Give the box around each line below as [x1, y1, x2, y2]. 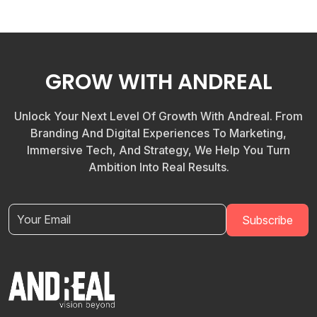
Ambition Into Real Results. [88, 160, 229, 174]
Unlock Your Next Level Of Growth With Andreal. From [14, 109, 303, 123]
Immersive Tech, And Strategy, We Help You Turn [27, 143, 290, 157]
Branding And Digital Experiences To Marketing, [30, 126, 287, 140]
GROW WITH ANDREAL [45, 67, 272, 97]
